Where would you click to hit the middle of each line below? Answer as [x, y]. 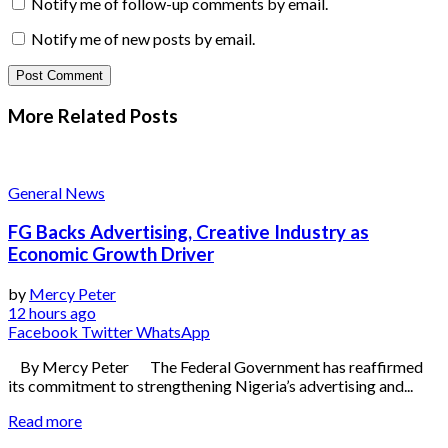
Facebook [43, 331]
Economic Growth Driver [111, 254]
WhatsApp [173, 331]
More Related [67, 115]
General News [56, 193]
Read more [45, 420]
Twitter [107, 331]
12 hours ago [52, 312]
